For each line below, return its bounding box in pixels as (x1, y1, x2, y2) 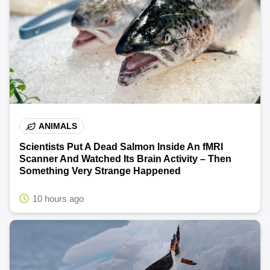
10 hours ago (33, 193, 84, 204)
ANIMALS (39, 121, 78, 131)
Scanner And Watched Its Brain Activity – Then (19, 154, 231, 165)
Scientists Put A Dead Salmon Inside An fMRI (19, 142, 223, 152)
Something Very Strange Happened (19, 166, 181, 177)
